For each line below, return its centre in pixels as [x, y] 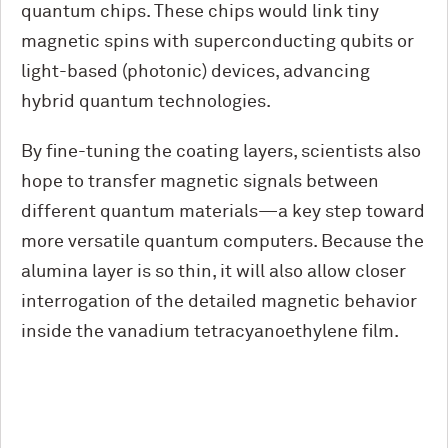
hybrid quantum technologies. [146, 102]
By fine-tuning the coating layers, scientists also [221, 152]
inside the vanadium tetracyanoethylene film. [210, 332]
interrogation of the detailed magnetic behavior [219, 302]
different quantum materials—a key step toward [223, 212]
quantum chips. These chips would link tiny [200, 12]
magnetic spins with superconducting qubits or [217, 42]
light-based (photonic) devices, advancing [195, 72]
